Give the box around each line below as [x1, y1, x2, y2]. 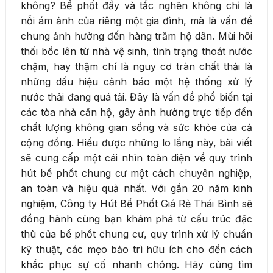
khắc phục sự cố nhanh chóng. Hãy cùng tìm [21, 258, 252, 271]
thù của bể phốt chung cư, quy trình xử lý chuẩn [21, 227, 252, 240]
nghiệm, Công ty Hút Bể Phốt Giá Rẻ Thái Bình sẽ [21, 197, 252, 210]
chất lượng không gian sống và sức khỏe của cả [21, 121, 252, 133]
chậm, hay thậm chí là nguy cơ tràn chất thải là [21, 60, 252, 73]
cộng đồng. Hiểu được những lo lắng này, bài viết [21, 136, 252, 149]
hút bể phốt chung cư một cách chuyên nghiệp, [21, 166, 252, 179]
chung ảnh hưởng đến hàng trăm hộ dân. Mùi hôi [21, 29, 252, 42]
